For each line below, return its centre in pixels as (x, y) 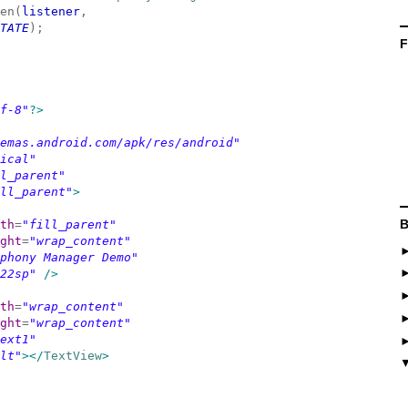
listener (51, 11)
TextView (73, 356)
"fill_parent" (69, 224)
